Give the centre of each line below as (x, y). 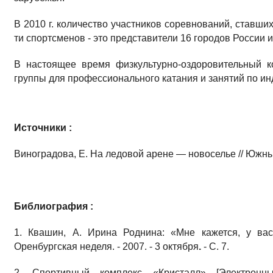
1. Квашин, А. (48, 233)
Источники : (43, 128)
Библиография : (54, 207)
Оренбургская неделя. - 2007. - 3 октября (106, 247)
